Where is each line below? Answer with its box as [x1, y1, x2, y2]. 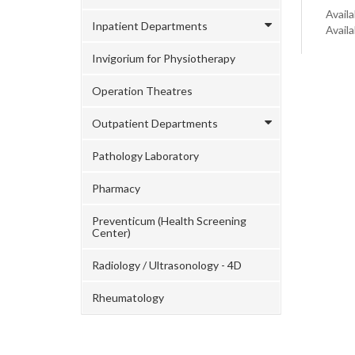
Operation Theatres [92, 84, 193, 97]
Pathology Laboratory [92, 149, 199, 162]
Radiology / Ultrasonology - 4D [92, 258, 242, 272]
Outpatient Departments [92, 116, 218, 130]
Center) [92, 226, 131, 239]
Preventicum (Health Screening [92, 214, 246, 227]
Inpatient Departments [92, 19, 208, 32]
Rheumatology [92, 291, 164, 304]
